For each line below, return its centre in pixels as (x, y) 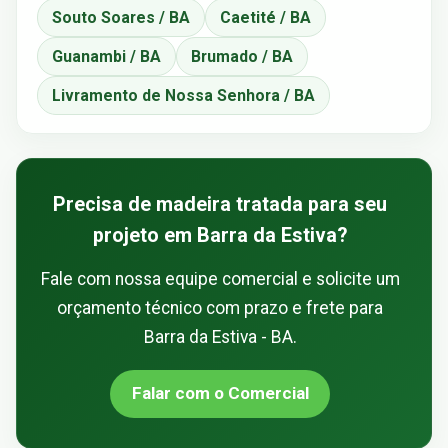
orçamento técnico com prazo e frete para (220, 307)
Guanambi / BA (106, 56)
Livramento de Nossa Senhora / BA (183, 95)
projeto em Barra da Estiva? (220, 235)
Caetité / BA (265, 17)
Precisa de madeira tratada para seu (220, 204)
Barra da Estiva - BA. (220, 336)
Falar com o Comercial (220, 393)
